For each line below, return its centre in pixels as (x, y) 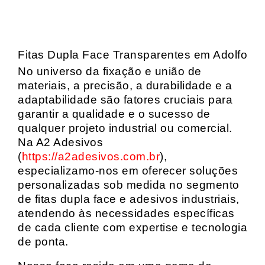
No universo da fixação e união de (110, 71)
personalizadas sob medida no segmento (129, 185)
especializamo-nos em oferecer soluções (128, 171)
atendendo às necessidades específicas (126, 213)
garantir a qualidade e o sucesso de (114, 114)
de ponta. (43, 242)
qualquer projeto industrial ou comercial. (125, 128)
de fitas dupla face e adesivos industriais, (129, 199)
